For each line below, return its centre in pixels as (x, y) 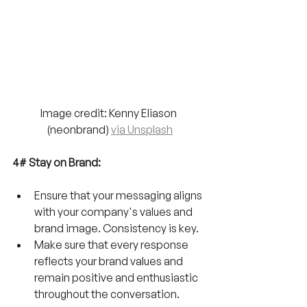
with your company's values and (114, 212)
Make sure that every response (112, 245)
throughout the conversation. (107, 294)
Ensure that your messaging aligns (119, 196)
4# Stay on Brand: (57, 163)
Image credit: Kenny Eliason (110, 113)
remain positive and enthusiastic (117, 278)
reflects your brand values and (110, 261)
